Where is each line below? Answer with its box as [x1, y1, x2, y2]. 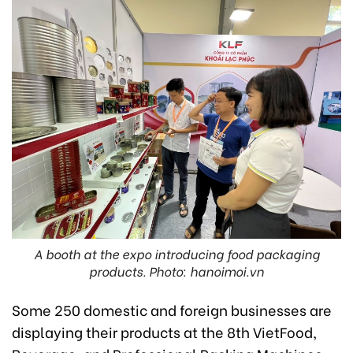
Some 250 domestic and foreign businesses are [12, 298, 332, 320]
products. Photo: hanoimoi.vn [89, 261, 264, 280]
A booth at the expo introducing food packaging [33, 243, 320, 262]
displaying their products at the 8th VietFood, [12, 320, 317, 342]
